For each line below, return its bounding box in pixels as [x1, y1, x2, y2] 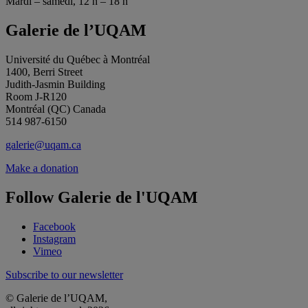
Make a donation [5, 162, 78, 174]
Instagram [33, 232, 76, 245]
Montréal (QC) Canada [5, 102, 106, 115]
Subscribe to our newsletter [5, 268, 123, 280]
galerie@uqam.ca [5, 138, 81, 151]
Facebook [33, 220, 76, 232]
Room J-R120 [5, 90, 67, 102]
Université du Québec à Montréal [5, 53, 150, 65]
